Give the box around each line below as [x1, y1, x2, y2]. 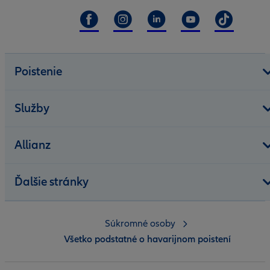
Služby [14, 101, 49, 116]
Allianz [14, 137, 51, 152]
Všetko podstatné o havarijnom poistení [63, 233, 231, 245]
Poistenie [14, 64, 62, 79]
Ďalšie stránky [14, 174, 89, 189]
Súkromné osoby [104, 217, 175, 230]
